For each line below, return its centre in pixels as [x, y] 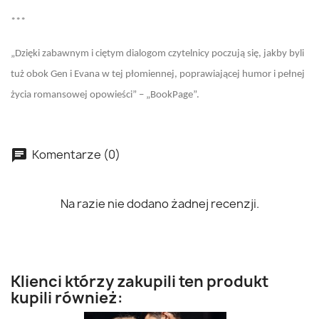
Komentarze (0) [75, 154]
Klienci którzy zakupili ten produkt [140, 282]
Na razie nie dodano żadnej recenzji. [159, 204]
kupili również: [67, 298]
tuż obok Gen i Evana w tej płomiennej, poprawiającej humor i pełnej [158, 74]
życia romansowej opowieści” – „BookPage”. [105, 95]
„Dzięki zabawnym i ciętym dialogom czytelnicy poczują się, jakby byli [157, 54]
